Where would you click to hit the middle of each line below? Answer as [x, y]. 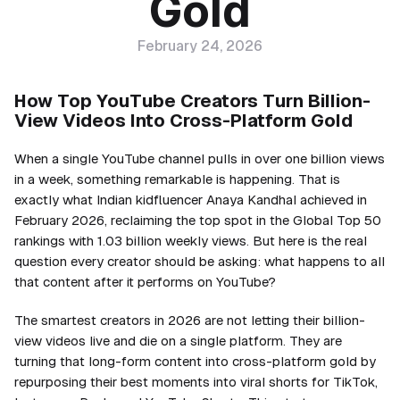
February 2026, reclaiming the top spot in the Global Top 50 [198, 220]
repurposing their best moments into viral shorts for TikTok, [196, 382]
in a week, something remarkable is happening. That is [177, 179]
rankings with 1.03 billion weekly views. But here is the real [191, 241]
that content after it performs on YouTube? [145, 282]
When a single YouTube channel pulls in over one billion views [200, 158]
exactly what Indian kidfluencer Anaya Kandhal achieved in [191, 200]
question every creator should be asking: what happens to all [200, 261]
